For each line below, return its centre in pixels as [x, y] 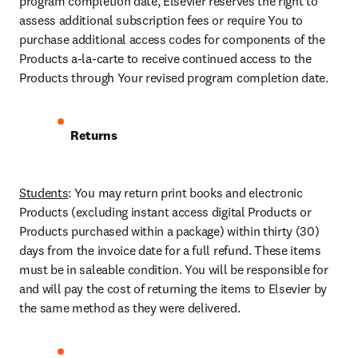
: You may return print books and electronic [185, 193]
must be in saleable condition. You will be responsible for [174, 270]
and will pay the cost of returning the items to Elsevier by [173, 289]
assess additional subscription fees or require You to [161, 20]
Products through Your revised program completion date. [174, 78]
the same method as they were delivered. [130, 308]
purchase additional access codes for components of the [172, 40]
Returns [94, 135]
